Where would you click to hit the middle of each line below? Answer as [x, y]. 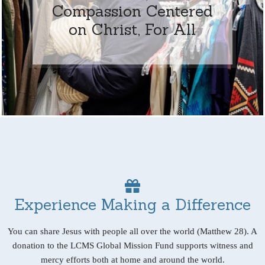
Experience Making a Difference [132, 204]
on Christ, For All [132, 29]
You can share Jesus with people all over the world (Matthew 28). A [132, 231]
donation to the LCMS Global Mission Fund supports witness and [132, 245]
